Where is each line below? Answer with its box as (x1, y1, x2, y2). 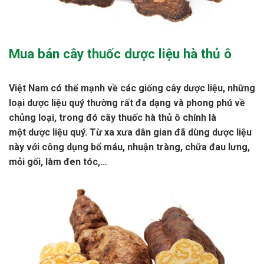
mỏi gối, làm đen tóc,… (9, 156, 107, 168)
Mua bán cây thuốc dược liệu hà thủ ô (9, 46, 232, 62)
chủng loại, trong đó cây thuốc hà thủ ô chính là (9, 112, 216, 124)
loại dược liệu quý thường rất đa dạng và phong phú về (9, 97, 245, 109)
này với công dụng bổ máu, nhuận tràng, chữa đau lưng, (9, 141, 250, 153)
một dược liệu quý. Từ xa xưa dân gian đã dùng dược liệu (9, 127, 252, 138)
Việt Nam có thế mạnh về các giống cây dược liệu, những (9, 82, 255, 94)
